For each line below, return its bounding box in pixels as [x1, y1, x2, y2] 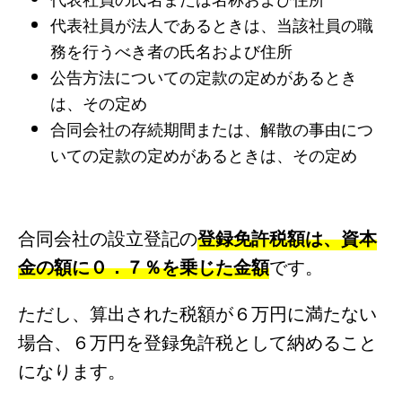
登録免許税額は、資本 [197, 223, 377, 250]
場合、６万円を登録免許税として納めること [18, 328, 377, 354]
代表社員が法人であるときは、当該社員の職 [49, 12, 373, 36]
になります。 [18, 356, 126, 383]
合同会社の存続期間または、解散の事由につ [49, 116, 373, 140]
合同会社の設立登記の [18, 223, 197, 250]
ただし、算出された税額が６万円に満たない [18, 299, 377, 326]
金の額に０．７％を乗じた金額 [18, 252, 269, 279]
